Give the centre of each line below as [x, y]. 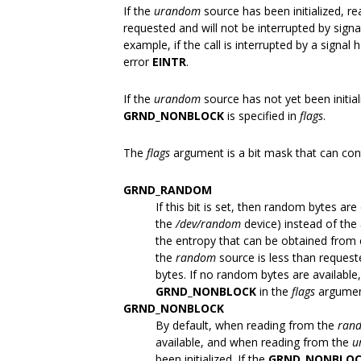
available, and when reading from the [254, 342]
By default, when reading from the [247, 325]
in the [274, 291]
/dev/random [208, 224]
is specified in [262, 116]
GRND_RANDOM [168, 190]
